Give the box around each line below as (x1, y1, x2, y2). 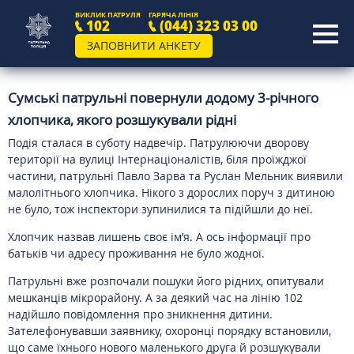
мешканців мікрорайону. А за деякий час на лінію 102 (8, 290, 303, 305)
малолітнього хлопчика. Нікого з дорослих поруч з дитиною (8, 185, 335, 200)
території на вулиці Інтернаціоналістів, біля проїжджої (8, 152, 307, 167)
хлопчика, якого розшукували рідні (8, 111, 236, 129)
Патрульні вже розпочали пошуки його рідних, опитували (8, 273, 324, 288)
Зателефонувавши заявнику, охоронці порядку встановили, (8, 323, 331, 338)
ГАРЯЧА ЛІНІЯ (148, 9, 198, 20)
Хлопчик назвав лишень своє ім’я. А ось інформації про (8, 229, 311, 244)
